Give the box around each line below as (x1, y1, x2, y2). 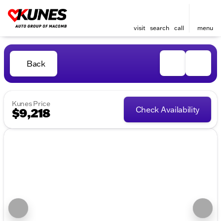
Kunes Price (12, 99, 50, 108)
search (149, 24, 169, 32)
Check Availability (135, 105, 199, 114)
